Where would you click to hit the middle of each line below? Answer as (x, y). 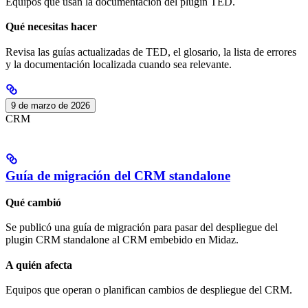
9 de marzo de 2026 (51, 105)
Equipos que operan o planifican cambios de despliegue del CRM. (149, 289)
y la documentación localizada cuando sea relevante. (119, 64)
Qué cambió (33, 203)
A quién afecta (39, 265)
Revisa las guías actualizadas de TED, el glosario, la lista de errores (151, 52)
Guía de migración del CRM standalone (118, 176)
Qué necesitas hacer (51, 27)
